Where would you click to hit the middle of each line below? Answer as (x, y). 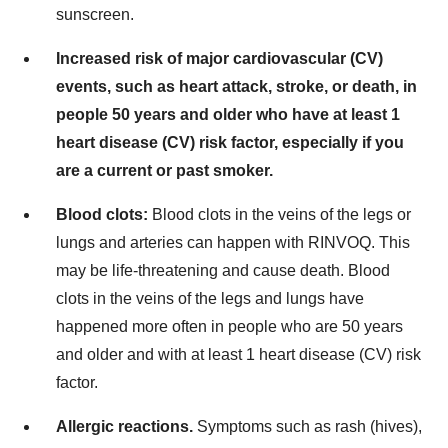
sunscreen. (95, 14)
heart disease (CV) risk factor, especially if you (230, 142)
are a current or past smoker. (164, 170)
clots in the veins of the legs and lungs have (210, 298)
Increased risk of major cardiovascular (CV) (219, 58)
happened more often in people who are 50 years (229, 326)
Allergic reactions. (124, 426)
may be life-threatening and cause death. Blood (223, 270)
